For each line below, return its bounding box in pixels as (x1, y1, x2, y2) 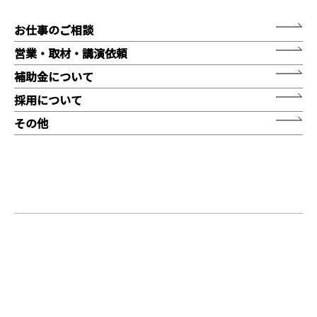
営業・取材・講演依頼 (14, 45, 127, 62)
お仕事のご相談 (14, 21, 93, 38)
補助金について (14, 68, 93, 85)
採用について (14, 91, 82, 108)
